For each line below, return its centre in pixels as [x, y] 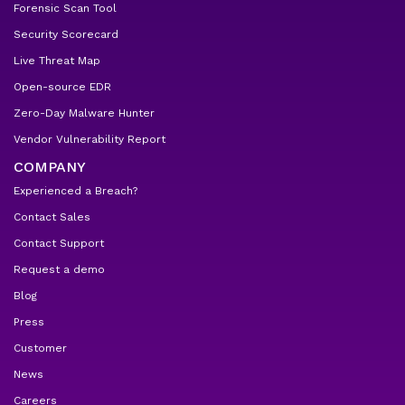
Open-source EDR [62, 87]
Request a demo [59, 270]
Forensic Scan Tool [65, 9]
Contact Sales [52, 217]
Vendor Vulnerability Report [89, 140]
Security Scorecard [66, 35]
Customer [40, 348]
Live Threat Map [57, 61]
